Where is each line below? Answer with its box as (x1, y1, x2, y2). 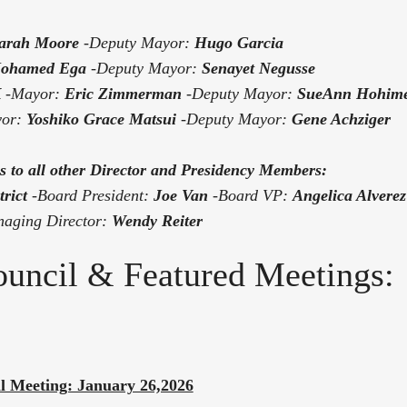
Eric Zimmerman (64, 84, 182, 103)
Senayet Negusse (201, 58, 315, 77)
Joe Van (153, 185, 208, 204)
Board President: (36, 185, 154, 204)
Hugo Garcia (194, 33, 283, 52)
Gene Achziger (291, 109, 391, 128)
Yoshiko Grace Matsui (25, 109, 176, 128)
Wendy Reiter (111, 211, 203, 230)
